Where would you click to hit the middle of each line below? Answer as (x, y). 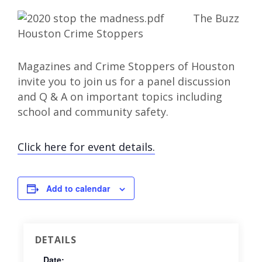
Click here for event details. (86, 147)
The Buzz (216, 18)
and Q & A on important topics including (120, 96)
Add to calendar (78, 188)
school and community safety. (93, 112)
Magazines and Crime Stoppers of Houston (126, 66)
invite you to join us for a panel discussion (124, 81)
